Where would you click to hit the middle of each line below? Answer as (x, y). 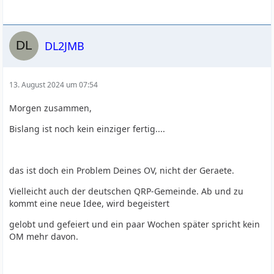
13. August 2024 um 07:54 (54, 85)
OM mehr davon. (44, 236)
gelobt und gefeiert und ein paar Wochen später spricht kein (135, 224)
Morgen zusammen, (51, 108)
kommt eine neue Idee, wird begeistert (90, 203)
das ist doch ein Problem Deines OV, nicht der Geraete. (122, 170)
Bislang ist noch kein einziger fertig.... (87, 129)
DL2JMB (65, 46)
